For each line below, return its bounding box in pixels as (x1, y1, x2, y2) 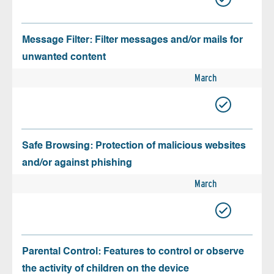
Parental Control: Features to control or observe (22, 246, 244, 257)
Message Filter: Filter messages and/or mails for (22, 35, 243, 45)
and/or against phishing (22, 158, 132, 168)
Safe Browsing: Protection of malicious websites (22, 141, 246, 151)
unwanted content (22, 52, 106, 62)
